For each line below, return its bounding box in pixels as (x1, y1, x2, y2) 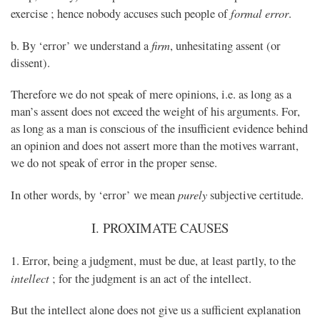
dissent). (11, 55, 50, 71)
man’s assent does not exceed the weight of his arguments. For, (11, 104, 300, 120)
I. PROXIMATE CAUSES (91, 219, 229, 237)
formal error (231, 5, 289, 21)
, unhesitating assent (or (170, 38, 281, 54)
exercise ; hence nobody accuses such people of (11, 6, 231, 22)
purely (178, 186, 207, 203)
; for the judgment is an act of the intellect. (49, 271, 251, 287)
